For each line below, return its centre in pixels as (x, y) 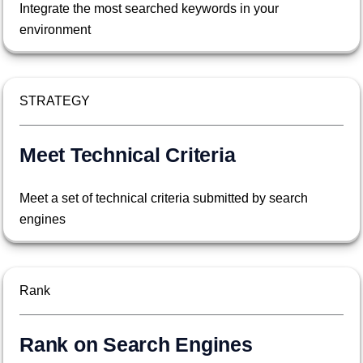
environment (55, 30)
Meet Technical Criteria (128, 155)
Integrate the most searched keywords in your (149, 9)
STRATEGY (55, 101)
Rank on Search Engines (136, 345)
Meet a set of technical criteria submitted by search (164, 199)
